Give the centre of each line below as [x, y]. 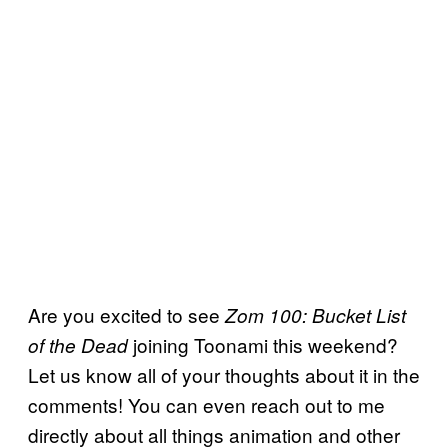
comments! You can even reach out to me [206, 405]
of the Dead [78, 345]
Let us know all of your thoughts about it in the [224, 375]
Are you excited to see [126, 315]
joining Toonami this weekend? [263, 345]
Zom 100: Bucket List [315, 315]
